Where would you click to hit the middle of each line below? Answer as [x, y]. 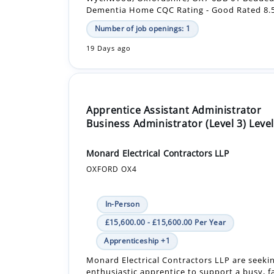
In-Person [122, 160]
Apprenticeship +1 [137, 196]
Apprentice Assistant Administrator [174, 66]
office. [99, 239]
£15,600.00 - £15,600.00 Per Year [165, 178]
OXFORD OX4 [112, 125]
